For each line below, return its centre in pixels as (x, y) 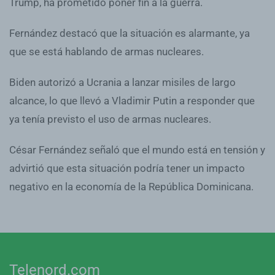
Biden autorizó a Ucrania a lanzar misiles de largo (122, 82)
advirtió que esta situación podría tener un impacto (127, 168)
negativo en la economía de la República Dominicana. (131, 186)
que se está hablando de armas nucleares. (107, 51)
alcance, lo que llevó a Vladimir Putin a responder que (132, 100)
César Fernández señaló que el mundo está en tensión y (137, 149)
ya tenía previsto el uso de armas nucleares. (110, 119)
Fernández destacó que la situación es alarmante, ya (130, 33)
